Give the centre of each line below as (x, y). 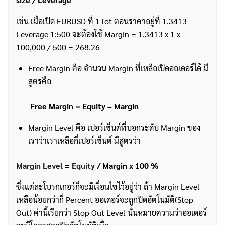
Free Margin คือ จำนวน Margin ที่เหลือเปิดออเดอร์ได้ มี (118, 68)
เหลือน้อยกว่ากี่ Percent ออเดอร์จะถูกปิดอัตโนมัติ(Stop (105, 200)
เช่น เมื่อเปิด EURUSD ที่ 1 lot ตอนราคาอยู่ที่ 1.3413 (101, 21)
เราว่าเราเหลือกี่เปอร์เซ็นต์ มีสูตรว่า (84, 140)
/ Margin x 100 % (127, 165)
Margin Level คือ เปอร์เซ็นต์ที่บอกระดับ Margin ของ (114, 127)
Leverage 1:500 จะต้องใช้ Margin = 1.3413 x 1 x (98, 34)
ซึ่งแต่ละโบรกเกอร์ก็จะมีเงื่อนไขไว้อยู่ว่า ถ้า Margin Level (108, 187)
